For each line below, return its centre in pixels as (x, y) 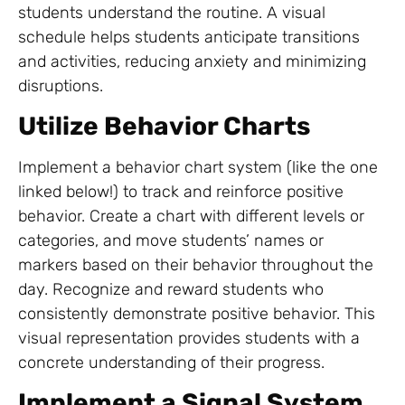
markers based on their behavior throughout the (196, 265)
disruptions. (61, 85)
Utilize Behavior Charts (164, 127)
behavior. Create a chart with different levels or (191, 217)
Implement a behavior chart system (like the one (198, 168)
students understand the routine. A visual (172, 12)
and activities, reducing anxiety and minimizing (192, 61)
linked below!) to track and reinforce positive (181, 192)
